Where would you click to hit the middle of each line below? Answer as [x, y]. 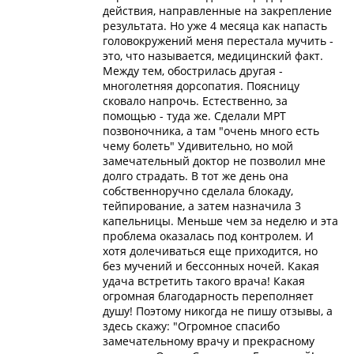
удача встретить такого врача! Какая [204, 281]
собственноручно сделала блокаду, [198, 190]
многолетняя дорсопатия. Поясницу [201, 85]
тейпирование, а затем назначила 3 [202, 205]
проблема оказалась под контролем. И [208, 235]
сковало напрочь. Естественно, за [195, 100]
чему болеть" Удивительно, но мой [198, 145]
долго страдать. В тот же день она [196, 175]
